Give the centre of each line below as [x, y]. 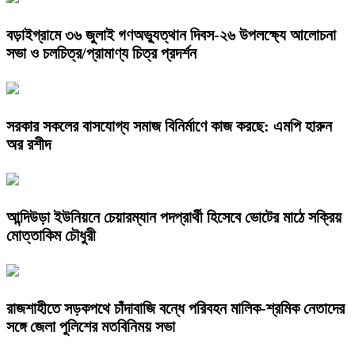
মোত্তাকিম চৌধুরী [51, 235]
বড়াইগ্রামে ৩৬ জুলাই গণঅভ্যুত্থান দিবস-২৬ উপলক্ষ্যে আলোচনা [171, 35]
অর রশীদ [29, 145]
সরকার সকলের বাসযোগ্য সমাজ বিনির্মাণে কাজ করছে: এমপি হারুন [169, 126]
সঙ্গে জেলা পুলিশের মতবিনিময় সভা [91, 326]
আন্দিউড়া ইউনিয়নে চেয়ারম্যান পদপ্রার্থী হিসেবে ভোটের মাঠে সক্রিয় [174, 217]
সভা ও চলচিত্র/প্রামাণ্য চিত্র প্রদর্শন [101, 53]
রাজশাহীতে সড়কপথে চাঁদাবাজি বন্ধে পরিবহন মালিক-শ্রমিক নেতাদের [176, 308]
